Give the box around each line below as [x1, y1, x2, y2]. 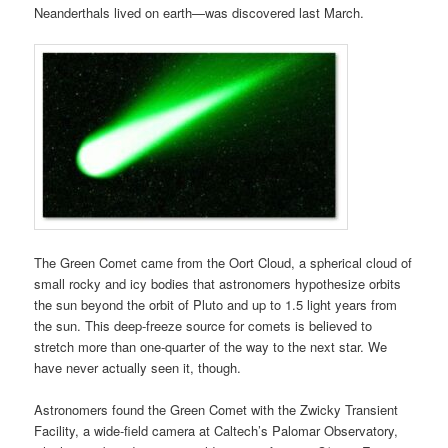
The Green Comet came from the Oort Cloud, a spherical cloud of [34, 252, 413, 272]
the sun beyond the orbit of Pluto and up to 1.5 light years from [34, 294, 398, 314]
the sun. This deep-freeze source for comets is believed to [34, 315, 373, 335]
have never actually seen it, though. [34, 357, 242, 377]
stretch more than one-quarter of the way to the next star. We [34, 336, 388, 356]
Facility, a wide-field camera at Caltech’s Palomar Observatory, [34, 420, 399, 440]
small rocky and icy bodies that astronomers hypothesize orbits [34, 273, 402, 293]
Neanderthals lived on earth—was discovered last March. [34, 3, 365, 23]
